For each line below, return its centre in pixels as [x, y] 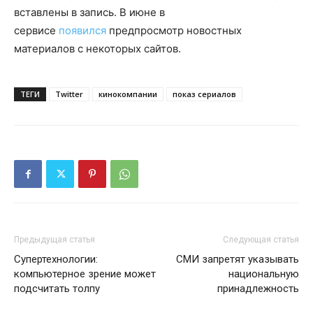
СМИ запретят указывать [238, 259]
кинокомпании [128, 94]
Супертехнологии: [56, 259]
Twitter [69, 94]
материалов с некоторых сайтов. [97, 49]
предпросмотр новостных [174, 30]
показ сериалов [204, 94]
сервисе [36, 30]
